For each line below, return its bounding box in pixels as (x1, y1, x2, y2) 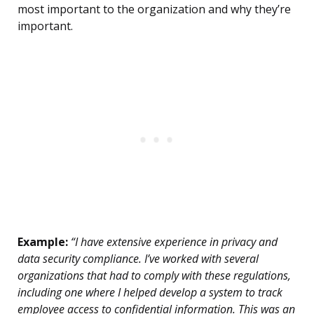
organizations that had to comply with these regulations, (18, 268, 291, 284)
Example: (18, 234, 68, 250)
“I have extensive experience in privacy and (68, 234, 278, 250)
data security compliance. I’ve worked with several (18, 251, 259, 267)
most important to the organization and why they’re (18, 1, 291, 18)
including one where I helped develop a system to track (18, 285, 282, 301)
